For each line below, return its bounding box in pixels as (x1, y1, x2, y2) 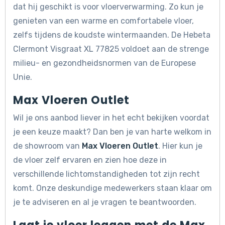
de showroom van (13, 141, 82, 151)
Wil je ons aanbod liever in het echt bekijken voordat (13, 113, 209, 123)
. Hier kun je (158, 141, 202, 151)
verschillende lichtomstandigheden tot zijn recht (13, 169, 200, 179)
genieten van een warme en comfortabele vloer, (13, 16, 194, 26)
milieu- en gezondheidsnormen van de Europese (13, 58, 196, 68)
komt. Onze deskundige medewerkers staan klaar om (13, 183, 212, 193)
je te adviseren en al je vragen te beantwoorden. (13, 197, 196, 207)
